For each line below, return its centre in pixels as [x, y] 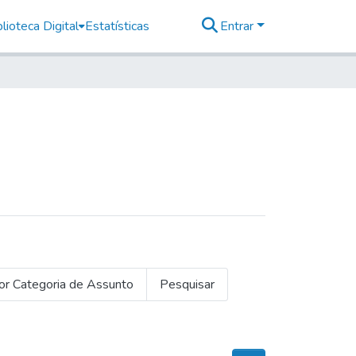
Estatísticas [117, 26]
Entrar [239, 26]
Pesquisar [187, 284]
